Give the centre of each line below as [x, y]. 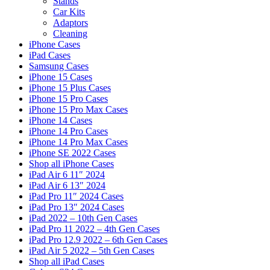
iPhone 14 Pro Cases [68, 131]
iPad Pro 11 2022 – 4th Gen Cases [94, 229]
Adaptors [71, 23]
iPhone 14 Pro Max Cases [78, 142]
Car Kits [69, 12]
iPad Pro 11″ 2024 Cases [76, 196]
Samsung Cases [59, 66]
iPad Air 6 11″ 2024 [67, 175]
